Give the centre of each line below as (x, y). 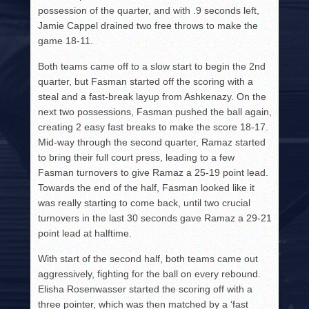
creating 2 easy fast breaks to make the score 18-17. (153, 127)
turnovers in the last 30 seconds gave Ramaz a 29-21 (155, 218)
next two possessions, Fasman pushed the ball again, (155, 112)
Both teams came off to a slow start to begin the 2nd (152, 67)
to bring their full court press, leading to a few (137, 158)
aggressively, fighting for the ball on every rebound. (150, 274)
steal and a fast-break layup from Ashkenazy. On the (152, 97)
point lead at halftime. (85, 233)
